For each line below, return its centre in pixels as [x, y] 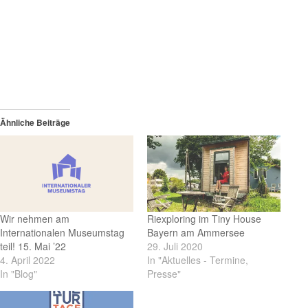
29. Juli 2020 [175, 246]
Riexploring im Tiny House [204, 219]
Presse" [164, 274]
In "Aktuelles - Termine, [198, 260]
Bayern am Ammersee [196, 233]
